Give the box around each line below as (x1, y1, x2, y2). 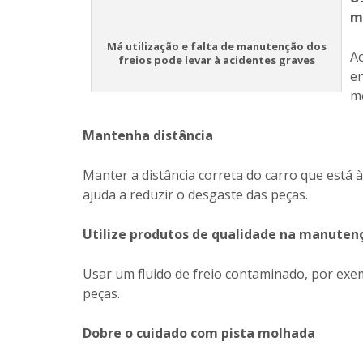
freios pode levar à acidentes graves (117, 53, 315, 68)
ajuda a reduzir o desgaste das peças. (83, 186, 308, 204)
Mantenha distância (83, 126, 213, 145)
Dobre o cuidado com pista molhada (83, 324, 315, 343)
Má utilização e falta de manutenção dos (106, 39, 327, 54)
